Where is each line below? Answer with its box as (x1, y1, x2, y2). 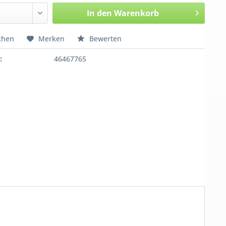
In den (86, 8, 112, 19)
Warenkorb (114, 8, 159, 19)
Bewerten (87, 34, 122, 43)
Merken (38, 34, 65, 43)
